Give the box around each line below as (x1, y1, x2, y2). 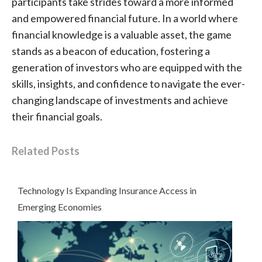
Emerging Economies (17, 201, 102, 213)
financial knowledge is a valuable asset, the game (11, 27, 232, 41)
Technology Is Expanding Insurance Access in (17, 185, 196, 196)
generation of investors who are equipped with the (11, 60, 242, 74)
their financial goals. (11, 109, 104, 123)
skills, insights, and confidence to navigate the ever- (11, 77, 245, 90)
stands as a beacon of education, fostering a (11, 44, 210, 57)
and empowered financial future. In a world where (11, 11, 238, 25)
